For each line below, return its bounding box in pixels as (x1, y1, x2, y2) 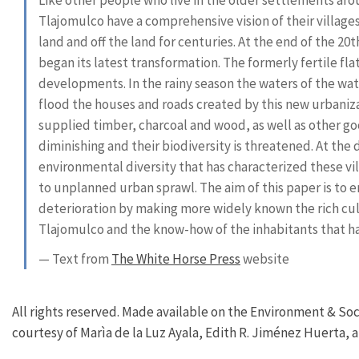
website (240, 250, 289, 268)
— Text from (38, 250, 111, 268)
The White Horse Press (111, 250, 240, 268)
